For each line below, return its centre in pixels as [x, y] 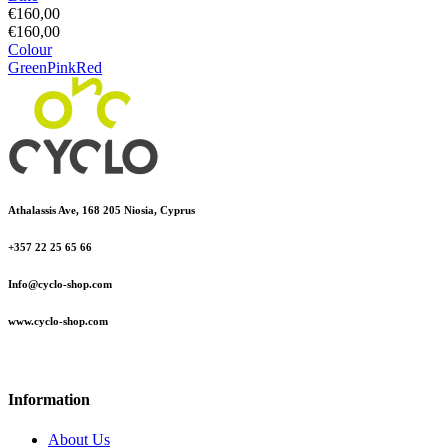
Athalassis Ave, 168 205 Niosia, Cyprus [101, 210]
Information [49, 400]
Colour [30, 50]
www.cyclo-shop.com [58, 321]
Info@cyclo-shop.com [60, 284]
